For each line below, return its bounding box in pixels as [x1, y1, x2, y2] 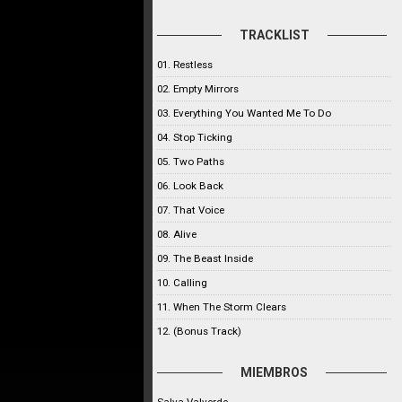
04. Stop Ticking [157, 131, 232, 144]
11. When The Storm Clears [157, 301, 286, 313]
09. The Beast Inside [157, 252, 253, 265]
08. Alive [157, 228, 197, 240]
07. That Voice [157, 204, 224, 216]
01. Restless [157, 58, 213, 71]
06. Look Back [157, 179, 223, 192]
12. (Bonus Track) [157, 325, 241, 337]
